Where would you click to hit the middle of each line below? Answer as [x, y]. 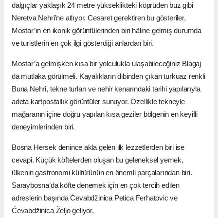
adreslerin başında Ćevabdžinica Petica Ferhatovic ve [95, 198]
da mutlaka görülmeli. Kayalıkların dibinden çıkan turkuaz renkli [109, 76]
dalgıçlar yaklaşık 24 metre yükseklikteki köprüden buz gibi [102, 5]
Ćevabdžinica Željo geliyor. [53, 211]
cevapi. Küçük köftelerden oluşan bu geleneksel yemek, [98, 160]
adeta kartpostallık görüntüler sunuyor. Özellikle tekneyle [98, 102]
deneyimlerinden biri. [43, 127]
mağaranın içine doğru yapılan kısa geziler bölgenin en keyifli [105, 114]
